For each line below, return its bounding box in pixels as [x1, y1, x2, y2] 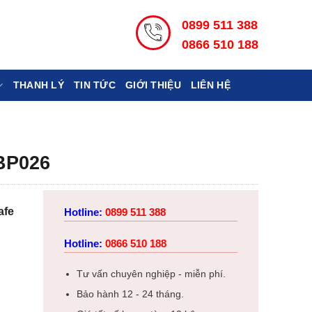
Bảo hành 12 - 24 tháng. [76, 289, 184, 300]
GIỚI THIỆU [125, 79, 181, 91]
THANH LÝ [13, 79, 64, 91]
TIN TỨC [73, 79, 116, 91]
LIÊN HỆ [190, 79, 231, 91]
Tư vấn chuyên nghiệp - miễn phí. [76, 268, 226, 279]
